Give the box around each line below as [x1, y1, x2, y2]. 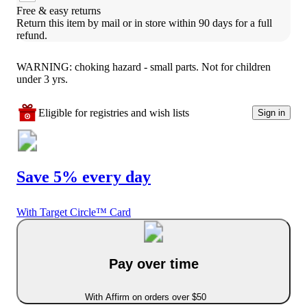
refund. [16, 29, 47, 41]
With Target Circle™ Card [16, 206, 131, 219]
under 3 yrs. [16, 73, 68, 85]
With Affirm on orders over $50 [84, 291, 206, 302]
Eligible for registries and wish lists [38, 106, 189, 119]
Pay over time [108, 256, 199, 271]
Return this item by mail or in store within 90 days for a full [16, 16, 272, 29]
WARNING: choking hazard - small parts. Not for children [16, 60, 271, 73]
